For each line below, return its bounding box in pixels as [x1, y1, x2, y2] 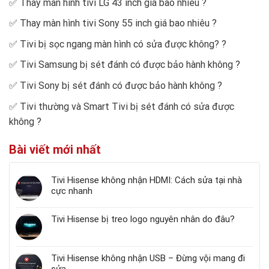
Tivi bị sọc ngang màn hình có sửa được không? [20, 38, 219, 50]
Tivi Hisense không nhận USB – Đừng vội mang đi [51, 252, 245, 264]
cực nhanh [51, 185, 92, 196]
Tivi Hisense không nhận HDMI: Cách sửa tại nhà [51, 174, 242, 186]
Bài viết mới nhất [9, 142, 101, 157]
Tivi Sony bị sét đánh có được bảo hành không [20, 79, 215, 91]
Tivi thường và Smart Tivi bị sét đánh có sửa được [20, 100, 234, 112]
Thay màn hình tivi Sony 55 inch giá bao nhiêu [20, 17, 210, 29]
